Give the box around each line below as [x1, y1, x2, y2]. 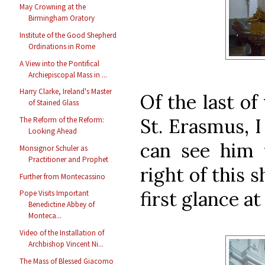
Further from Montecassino [20, 171, 106, 182]
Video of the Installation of [20, 228, 105, 238]
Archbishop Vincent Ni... [28, 239, 104, 250]
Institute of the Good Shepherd [20, 30, 117, 40]
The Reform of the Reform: [20, 115, 105, 125]
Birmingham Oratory [28, 13, 95, 24]
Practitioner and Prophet [28, 154, 109, 164]
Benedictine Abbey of [28, 199, 95, 210]
